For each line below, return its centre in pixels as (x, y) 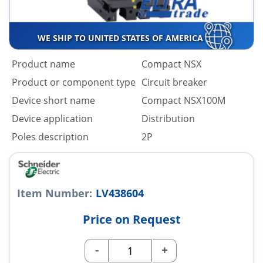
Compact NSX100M (183, 101)
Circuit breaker (174, 82)
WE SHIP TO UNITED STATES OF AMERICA (121, 38)
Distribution (168, 119)
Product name (43, 64)
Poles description (50, 137)
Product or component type (74, 82)
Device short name (53, 101)
